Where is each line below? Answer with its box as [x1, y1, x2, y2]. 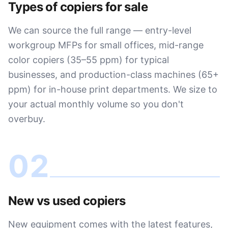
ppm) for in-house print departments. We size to [8, 84, 217, 95]
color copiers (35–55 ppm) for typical [8, 54, 169, 65]
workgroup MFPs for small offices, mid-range [8, 40, 204, 50]
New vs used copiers [8, 193, 126, 208]
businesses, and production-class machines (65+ [8, 69, 219, 80]
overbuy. [8, 113, 45, 124]
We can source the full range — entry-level [8, 25, 191, 36]
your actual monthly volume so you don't [8, 99, 184, 109]
